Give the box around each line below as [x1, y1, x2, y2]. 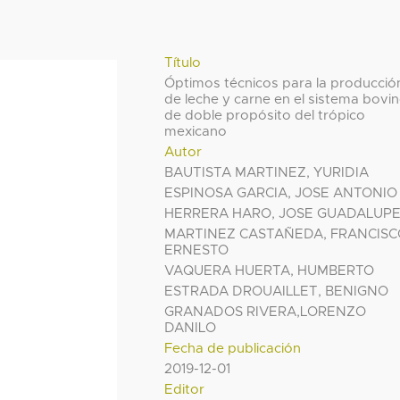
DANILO [164, 321, 217, 336]
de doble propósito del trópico [164, 109, 366, 123]
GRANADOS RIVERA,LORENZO [164, 305, 367, 320]
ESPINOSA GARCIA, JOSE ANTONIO [164, 187, 398, 201]
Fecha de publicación [164, 342, 302, 356]
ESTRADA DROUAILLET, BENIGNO [164, 285, 389, 299]
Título [164, 56, 202, 71]
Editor [164, 383, 205, 397]
